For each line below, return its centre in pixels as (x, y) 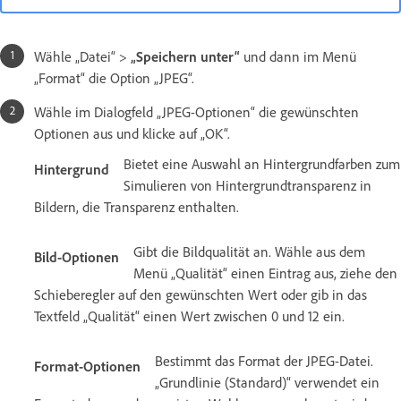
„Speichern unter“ (185, 56)
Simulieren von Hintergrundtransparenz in (247, 185)
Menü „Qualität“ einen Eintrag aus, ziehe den (265, 273)
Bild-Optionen (77, 256)
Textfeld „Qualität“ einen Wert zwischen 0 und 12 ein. (189, 316)
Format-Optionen (87, 366)
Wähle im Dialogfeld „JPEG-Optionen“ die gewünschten (196, 111)
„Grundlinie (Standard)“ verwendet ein (267, 382)
